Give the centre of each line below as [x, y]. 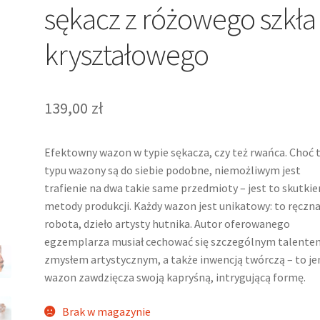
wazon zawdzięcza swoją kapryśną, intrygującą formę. [175, 277]
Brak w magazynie [106, 311]
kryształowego [127, 54]
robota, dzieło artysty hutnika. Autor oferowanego [167, 224]
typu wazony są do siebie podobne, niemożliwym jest [173, 170]
